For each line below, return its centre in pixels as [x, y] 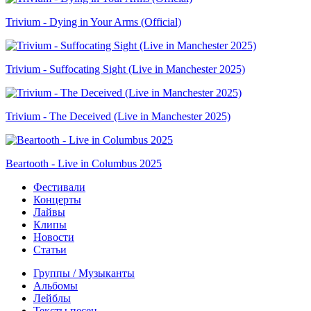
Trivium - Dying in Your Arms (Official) [93, 22]
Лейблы [52, 298]
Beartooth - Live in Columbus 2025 [84, 163]
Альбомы [56, 285]
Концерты [57, 199]
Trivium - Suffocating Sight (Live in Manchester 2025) [125, 69]
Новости [54, 237]
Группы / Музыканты [84, 273]
